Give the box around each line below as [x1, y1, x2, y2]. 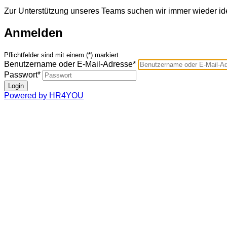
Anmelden [4, 26, 63, 40]
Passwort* [4, 70, 41, 80]
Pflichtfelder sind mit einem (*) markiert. [4, 51, 121, 59]
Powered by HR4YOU [4, 91, 84, 100]
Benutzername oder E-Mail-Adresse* [4, 60, 136, 69]
